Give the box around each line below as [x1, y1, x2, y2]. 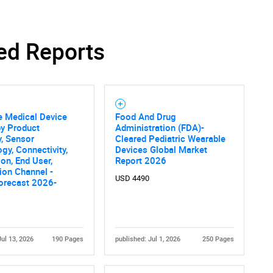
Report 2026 [115, 154, 166, 166]
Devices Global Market [115, 143, 207, 155]
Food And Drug [115, 110, 176, 122]
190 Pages [51, 235, 83, 243]
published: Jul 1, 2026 [115, 235, 180, 243]
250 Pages [202, 235, 234, 243]
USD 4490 [115, 174, 149, 183]
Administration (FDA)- [115, 121, 204, 133]
